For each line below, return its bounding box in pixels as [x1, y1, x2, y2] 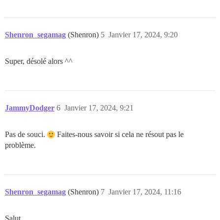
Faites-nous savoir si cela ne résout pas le [55, 130, 184, 138]
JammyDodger [5, 103, 55, 112]
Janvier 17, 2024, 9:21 [64, 103, 134, 112]
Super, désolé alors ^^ [5, 56, 73, 65]
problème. [5, 140, 36, 149]
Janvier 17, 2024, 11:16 [109, 187, 181, 196]
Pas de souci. [5, 130, 47, 138]
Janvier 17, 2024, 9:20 [109, 30, 178, 39]
